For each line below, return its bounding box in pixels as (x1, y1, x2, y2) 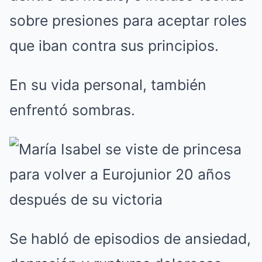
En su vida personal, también (9, 75, 206, 94)
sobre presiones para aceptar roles (9, 11, 247, 29)
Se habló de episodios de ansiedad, (9, 229, 251, 247)
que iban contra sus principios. (9, 36, 219, 54)
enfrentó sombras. (9, 101, 135, 119)
